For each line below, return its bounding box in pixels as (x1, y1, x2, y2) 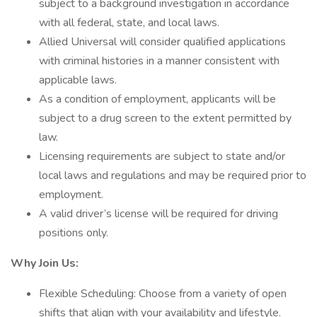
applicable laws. (39, 72, 117, 88)
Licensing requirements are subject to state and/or (39, 149, 285, 164)
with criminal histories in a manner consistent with (39, 53, 279, 69)
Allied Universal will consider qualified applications (39, 34, 286, 50)
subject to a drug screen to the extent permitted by (39, 110, 292, 126)
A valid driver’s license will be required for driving (39, 206, 278, 221)
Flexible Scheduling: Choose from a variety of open (39, 286, 287, 301)
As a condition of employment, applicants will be (39, 91, 276, 107)
